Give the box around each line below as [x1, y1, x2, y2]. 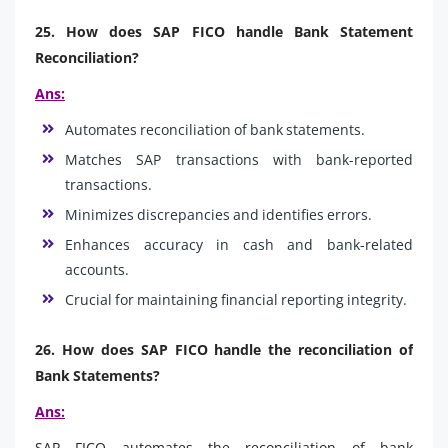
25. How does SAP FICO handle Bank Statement [35, 21, 413, 41]
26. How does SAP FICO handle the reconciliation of [35, 339, 413, 359]
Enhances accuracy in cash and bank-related [65, 234, 413, 254]
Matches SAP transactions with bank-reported [65, 149, 413, 169]
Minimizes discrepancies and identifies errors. [65, 204, 372, 224]
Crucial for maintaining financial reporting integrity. [65, 289, 407, 309]
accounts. [65, 259, 129, 279]
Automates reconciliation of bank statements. [65, 119, 365, 139]
